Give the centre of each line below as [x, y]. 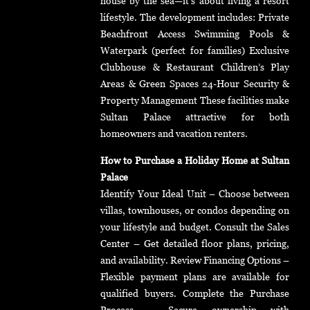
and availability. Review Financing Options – [195, 260]
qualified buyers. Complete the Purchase [195, 293]
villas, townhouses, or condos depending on [195, 210]
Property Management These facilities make [195, 100]
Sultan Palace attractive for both [195, 117]
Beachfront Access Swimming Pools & [195, 34]
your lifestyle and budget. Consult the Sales [195, 227]
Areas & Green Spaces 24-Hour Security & [195, 84]
